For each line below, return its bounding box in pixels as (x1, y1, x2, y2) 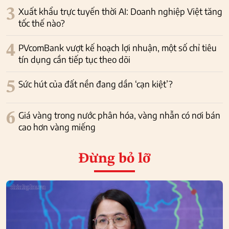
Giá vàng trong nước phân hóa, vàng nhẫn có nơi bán (18, 109, 220, 121)
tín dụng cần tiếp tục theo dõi (18, 54, 130, 65)
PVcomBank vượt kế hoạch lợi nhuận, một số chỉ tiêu (18, 42, 217, 54)
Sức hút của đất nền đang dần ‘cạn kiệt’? (18, 78, 173, 90)
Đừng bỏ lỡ (78, 152, 151, 167)
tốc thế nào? (18, 17, 65, 29)
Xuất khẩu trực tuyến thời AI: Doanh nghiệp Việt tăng (18, 6, 222, 17)
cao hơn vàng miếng (18, 121, 96, 133)
